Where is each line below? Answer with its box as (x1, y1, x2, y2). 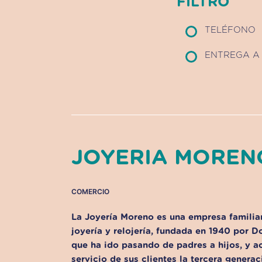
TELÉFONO (204, 26, 256, 35)
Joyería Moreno (85, 213, 154, 222)
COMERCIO (71, 187, 109, 196)
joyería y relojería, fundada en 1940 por (71, 227, 251, 236)
